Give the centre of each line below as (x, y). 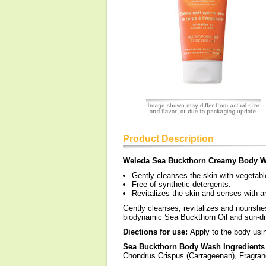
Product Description (168, 139)
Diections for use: (156, 232)
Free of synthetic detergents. (181, 184)
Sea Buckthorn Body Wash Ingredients (194, 247)
